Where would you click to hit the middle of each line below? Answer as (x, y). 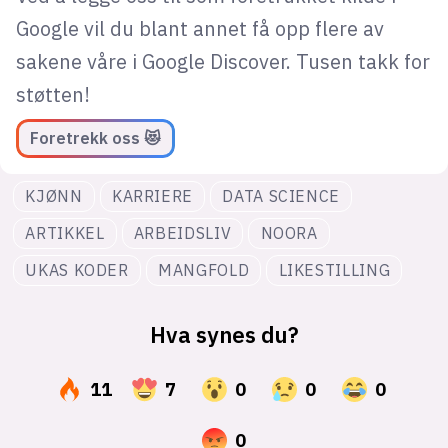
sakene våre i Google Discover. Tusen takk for (222, 62)
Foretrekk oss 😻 (95, 138)
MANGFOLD (204, 270)
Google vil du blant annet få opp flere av (199, 29)
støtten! (52, 95)
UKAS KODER (77, 270)
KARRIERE (152, 196)
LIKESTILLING (334, 270)
